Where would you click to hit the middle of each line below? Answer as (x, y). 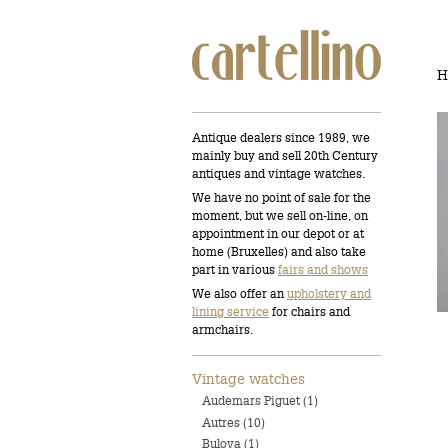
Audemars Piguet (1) (260, 401)
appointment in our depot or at (278, 233)
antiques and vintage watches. (278, 173)
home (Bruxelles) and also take (279, 251)
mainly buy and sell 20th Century (285, 155)
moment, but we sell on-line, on (280, 215)
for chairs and (309, 311)
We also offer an (239, 293)
